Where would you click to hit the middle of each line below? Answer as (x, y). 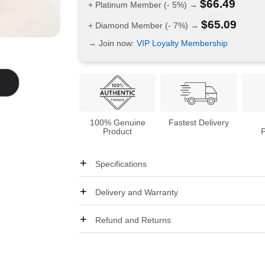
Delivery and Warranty (137, 192)
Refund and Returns (133, 220)
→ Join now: (112, 43)
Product (118, 132)
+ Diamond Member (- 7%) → (144, 25)
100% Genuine (117, 123)
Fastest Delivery (199, 123)
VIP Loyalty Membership (182, 43)
